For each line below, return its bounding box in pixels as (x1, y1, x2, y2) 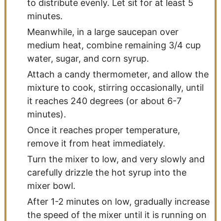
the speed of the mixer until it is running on (27, 209, 207, 220)
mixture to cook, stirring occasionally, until (27, 82, 204, 93)
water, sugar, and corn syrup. (27, 53, 149, 64)
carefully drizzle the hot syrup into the (27, 167, 186, 178)
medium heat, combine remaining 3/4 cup (27, 39, 201, 50)
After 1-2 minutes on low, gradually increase (27, 196, 210, 207)
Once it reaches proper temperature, (27, 124, 180, 135)
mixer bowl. (27, 180, 75, 191)
